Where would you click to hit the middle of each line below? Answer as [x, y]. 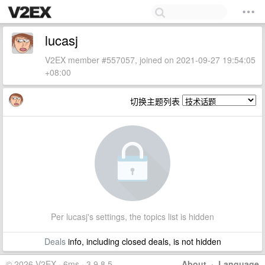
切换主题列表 [156, 101]
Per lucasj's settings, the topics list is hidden [132, 216]
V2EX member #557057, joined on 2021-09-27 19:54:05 [150, 60]
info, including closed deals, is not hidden [143, 241]
